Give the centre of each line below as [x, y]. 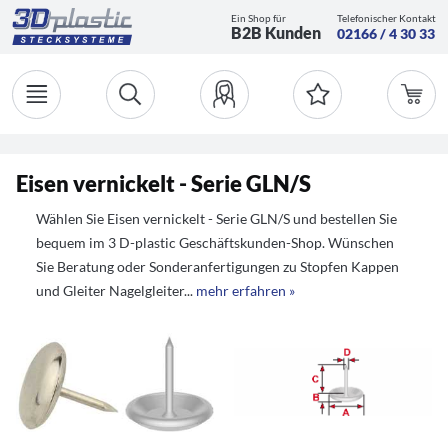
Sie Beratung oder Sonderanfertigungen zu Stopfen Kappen [217, 266]
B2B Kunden [276, 32]
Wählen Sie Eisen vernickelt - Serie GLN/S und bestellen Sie [216, 218]
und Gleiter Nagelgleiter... [116, 290]
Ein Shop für [258, 17]
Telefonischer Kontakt [386, 17]
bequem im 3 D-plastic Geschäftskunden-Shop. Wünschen [215, 242]
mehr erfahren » [245, 290]
